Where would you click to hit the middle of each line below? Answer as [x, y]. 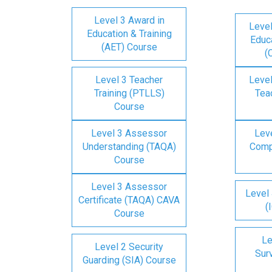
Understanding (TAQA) [129, 147]
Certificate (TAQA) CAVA [129, 200]
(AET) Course [129, 47]
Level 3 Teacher [129, 80]
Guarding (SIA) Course [129, 260]
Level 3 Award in [129, 20]
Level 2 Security [129, 247]
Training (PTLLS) [129, 93]
